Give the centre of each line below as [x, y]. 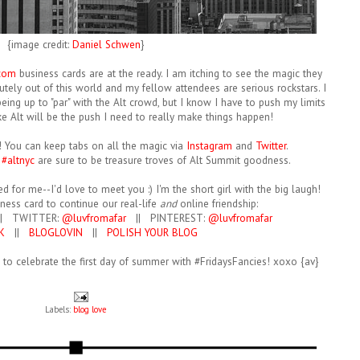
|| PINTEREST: [167, 219]
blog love [90, 310]
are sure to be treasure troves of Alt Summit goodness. [162, 161]
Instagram [209, 146]
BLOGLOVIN [56, 233]
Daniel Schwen [106, 45]
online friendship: [217, 204]
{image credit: [40, 45]
